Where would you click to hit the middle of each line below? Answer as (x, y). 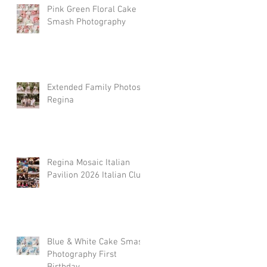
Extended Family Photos (94, 88)
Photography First (82, 255)
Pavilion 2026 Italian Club (96, 176)
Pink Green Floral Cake (92, 10)
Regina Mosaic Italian (89, 163)
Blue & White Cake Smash (97, 242)
